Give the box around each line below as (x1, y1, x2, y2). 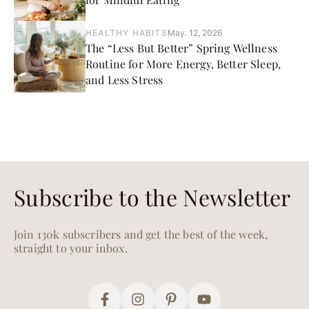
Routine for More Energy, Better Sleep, (86, 56, 281, 71)
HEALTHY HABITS (86, 27, 168, 38)
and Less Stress (86, 72, 163, 87)
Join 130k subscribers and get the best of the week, (14, 227, 268, 242)
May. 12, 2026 (167, 27, 222, 38)
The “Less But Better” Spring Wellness (86, 40, 277, 55)
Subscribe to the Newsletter (14, 182, 291, 212)
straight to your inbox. (14, 241, 128, 256)
